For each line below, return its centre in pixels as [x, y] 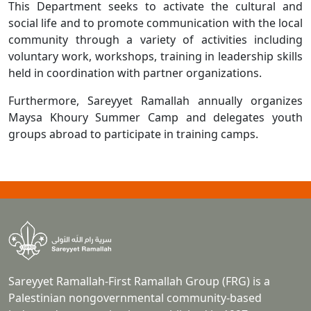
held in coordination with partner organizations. [135, 73]
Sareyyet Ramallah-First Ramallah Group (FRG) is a [139, 281]
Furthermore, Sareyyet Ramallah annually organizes [155, 101]
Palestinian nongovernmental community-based [135, 298]
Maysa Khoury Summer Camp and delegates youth [155, 118]
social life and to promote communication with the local [155, 23]
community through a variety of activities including [155, 40]
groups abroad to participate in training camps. [133, 134]
